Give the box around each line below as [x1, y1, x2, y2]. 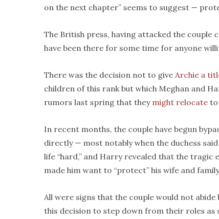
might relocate [152, 97, 208, 107]
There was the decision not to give [44, 70, 175, 80]
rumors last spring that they [44, 97, 152, 107]
